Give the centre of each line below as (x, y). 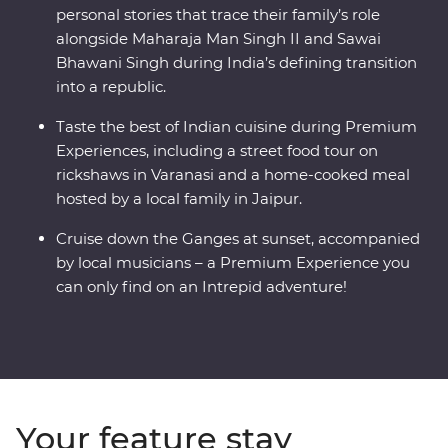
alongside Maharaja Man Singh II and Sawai (218, 39)
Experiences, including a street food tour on (217, 151)
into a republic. (111, 87)
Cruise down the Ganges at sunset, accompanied (238, 239)
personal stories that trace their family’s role (218, 15)
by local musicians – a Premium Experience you (233, 263)
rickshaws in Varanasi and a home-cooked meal (233, 175)
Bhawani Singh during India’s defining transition (236, 63)
